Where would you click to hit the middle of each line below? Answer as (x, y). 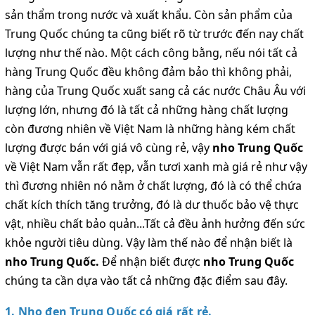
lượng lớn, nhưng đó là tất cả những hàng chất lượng (147, 109)
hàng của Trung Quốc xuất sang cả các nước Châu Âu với (155, 90)
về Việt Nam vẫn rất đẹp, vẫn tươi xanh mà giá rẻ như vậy (156, 166)
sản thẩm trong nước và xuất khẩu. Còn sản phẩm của (149, 14)
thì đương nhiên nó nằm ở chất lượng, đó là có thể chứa (153, 185)
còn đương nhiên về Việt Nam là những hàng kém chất (150, 128)
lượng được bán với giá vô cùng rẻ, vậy (107, 147)
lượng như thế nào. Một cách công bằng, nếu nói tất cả (151, 52)
